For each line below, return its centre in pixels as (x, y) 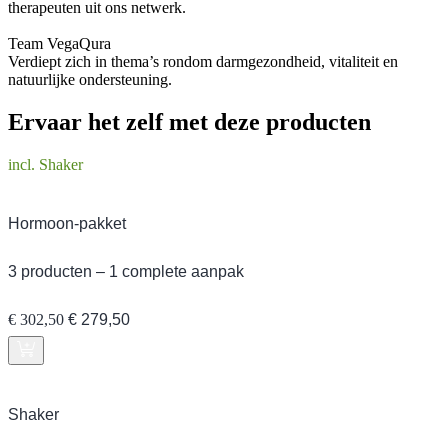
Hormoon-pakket (67, 224)
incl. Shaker (45, 165)
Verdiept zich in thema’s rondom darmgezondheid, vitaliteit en (203, 62)
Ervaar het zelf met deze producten (189, 122)
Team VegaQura (59, 44)
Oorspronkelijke (118, 312)
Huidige (154, 312)
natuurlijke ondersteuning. (90, 80)
